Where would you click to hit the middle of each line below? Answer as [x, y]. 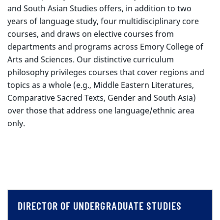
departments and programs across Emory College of [105, 47]
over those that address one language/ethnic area [101, 111]
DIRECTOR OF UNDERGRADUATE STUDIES [100, 206]
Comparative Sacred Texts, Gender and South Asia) [102, 98]
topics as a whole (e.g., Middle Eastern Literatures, [101, 85]
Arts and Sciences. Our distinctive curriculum [91, 60]
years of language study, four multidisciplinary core [103, 21]
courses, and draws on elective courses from [91, 34]
